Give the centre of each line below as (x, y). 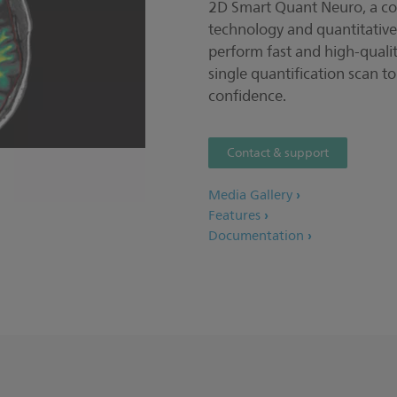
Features (234, 216)
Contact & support (278, 153)
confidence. (247, 96)
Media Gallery (250, 195)
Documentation (256, 236)
